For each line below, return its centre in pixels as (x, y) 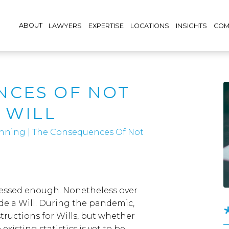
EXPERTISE (106, 26)
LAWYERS (65, 26)
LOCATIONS (150, 26)
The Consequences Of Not (88, 132)
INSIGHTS (191, 26)
